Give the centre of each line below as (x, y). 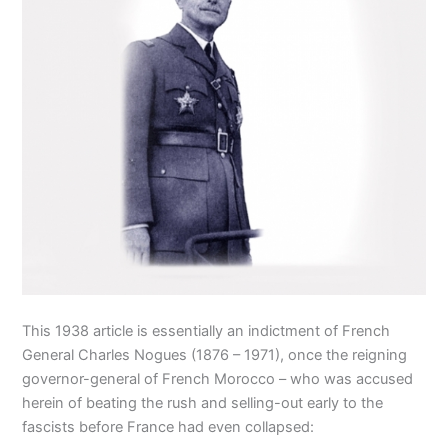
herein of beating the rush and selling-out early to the (203, 403)
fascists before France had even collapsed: (168, 427)
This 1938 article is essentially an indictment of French (206, 331)
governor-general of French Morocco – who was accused (218, 379)
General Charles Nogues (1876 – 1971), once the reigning (215, 355)
